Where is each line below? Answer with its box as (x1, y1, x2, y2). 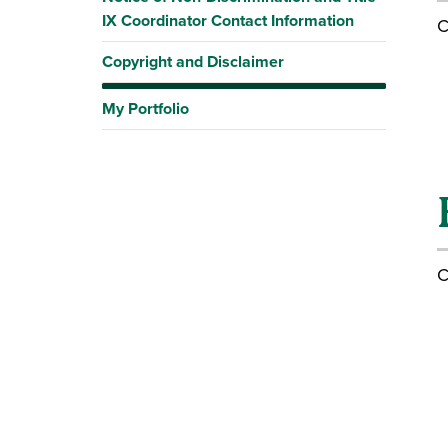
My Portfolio (102, 97, 189, 120)
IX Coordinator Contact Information (102, 9, 354, 32)
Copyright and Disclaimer (102, 50, 284, 73)
